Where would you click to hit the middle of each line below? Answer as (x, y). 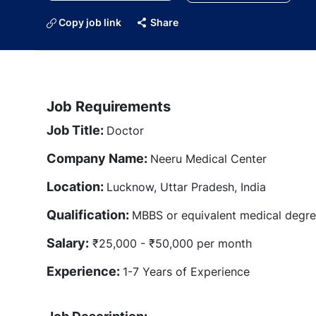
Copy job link (90, 22)
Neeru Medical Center (208, 158)
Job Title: (77, 130)
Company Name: (98, 158)
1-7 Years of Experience (186, 271)
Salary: (68, 243)
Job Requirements (109, 106)
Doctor (125, 130)
